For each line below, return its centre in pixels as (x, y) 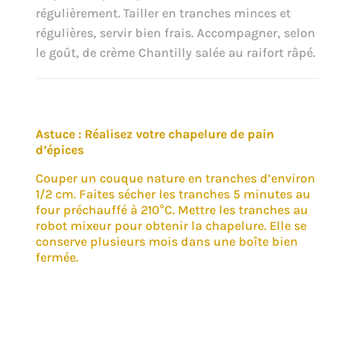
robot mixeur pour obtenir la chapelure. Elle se (171, 225)
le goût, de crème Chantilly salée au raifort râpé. (175, 52)
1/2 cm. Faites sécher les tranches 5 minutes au (173, 194)
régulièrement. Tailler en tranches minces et (163, 13)
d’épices (59, 149)
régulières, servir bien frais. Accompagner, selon (175, 32)
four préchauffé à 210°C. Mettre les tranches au (171, 209)
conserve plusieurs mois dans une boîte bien (166, 241)
